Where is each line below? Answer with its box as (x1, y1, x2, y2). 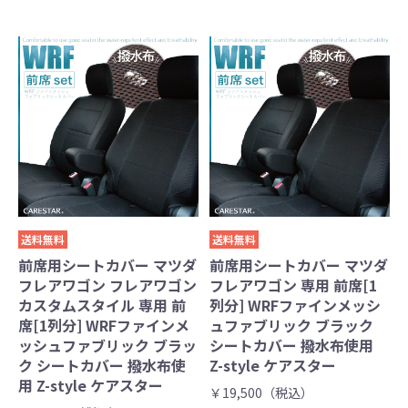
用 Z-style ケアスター (18, 374, 163, 397)
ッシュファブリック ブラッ (18, 334, 197, 357)
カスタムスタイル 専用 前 (18, 294, 186, 317)
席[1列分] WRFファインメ (18, 314, 189, 337)
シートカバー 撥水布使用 (209, 334, 374, 357)
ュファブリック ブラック (209, 314, 374, 337)
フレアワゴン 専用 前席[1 (209, 274, 378, 297)
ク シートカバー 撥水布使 (18, 354, 186, 377)
